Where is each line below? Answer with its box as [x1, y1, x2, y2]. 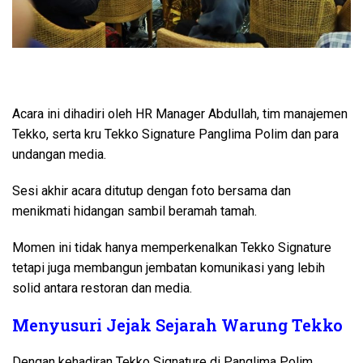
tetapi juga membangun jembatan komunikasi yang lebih [12, 260, 325, 276]
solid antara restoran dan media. [12, 280, 192, 297]
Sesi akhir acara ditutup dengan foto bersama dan [12, 183, 291, 199]
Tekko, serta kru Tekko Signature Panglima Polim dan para [12, 126, 339, 143]
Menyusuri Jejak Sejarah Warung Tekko [12, 314, 343, 336]
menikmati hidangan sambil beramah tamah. [12, 203, 257, 220]
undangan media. [12, 147, 106, 163]
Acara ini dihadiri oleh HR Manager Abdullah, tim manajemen [12, 106, 348, 122]
